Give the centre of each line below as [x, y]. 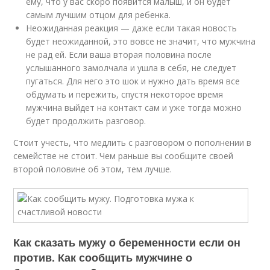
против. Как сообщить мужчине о [103, 257]
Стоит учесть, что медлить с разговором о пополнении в [133, 143]
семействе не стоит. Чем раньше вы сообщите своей [124, 156]
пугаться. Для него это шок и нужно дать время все [133, 81]
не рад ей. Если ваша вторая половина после [119, 55]
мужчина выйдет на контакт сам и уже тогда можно [134, 108]
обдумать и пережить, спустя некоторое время [125, 94]
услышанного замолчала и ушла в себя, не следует [131, 68]
